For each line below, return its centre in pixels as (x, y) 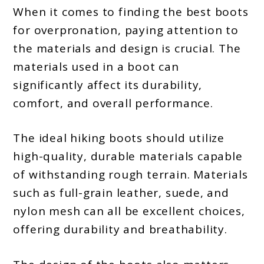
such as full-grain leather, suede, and (121, 193)
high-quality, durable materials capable (128, 156)
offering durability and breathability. (120, 230)
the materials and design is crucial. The (127, 48)
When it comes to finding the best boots (131, 11)
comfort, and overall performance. (113, 103)
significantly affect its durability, (108, 85)
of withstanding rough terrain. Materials (131, 175)
